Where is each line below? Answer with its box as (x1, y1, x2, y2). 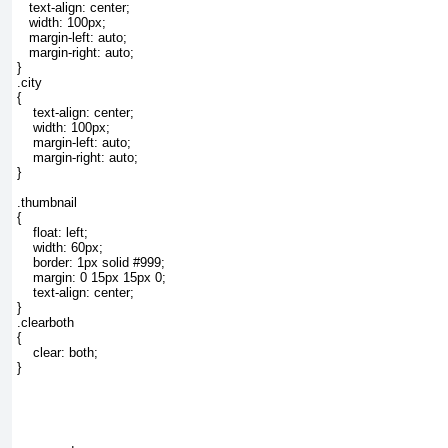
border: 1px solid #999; (17, 255, 165, 271)
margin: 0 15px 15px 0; (17, 270, 166, 286)
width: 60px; (17, 240, 103, 256)
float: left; (17, 225, 88, 241)
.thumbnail (17, 195, 77, 211)
